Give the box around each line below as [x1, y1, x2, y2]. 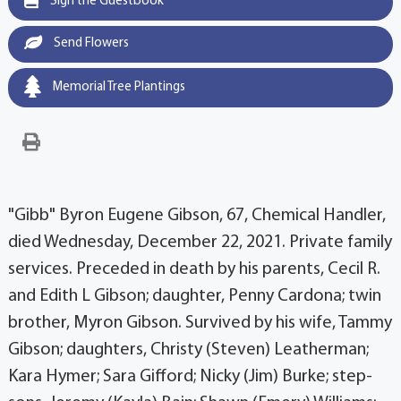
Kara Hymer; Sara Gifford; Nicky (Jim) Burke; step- [7, 368, 372, 386]
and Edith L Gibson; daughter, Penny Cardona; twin [7, 287, 381, 305]
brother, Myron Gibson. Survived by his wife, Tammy [7, 314, 392, 332]
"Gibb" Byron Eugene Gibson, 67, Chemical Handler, [7, 207, 386, 225]
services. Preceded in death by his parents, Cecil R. [7, 260, 380, 278]
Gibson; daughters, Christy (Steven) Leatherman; [7, 341, 369, 359]
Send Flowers [50, 37, 129, 50]
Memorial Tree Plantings [49, 81, 185, 95]
